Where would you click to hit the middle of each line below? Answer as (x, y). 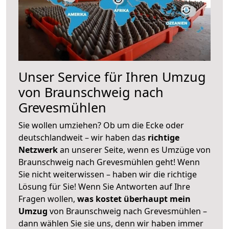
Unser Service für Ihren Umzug (112, 76)
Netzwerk (39, 150)
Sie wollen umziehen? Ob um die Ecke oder (101, 125)
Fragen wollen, (48, 199)
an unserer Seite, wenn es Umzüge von (135, 150)
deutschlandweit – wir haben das (83, 137)
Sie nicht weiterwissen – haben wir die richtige (108, 174)
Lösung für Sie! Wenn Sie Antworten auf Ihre (104, 186)
